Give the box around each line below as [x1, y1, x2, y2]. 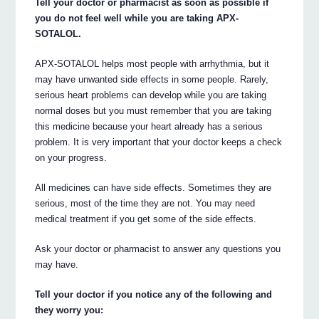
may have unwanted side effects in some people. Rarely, [35, 74, 269, 85]
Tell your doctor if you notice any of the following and [35, 289, 273, 300]
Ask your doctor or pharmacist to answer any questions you [35, 244, 281, 255]
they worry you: [35, 305, 104, 316]
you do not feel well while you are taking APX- [35, 13, 239, 24]
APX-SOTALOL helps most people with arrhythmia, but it [35, 58, 270, 70]
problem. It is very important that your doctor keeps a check [35, 137, 283, 148]
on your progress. [35, 152, 108, 164]
